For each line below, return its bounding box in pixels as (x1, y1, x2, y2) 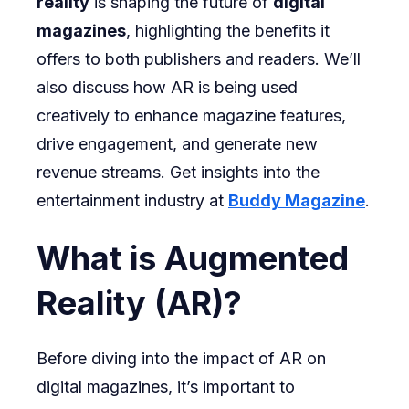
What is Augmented (37, 238, 349, 279)
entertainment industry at (37, 191, 228, 211)
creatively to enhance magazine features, (37, 106, 346, 126)
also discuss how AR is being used (37, 78, 298, 98)
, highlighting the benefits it (126, 21, 330, 41)
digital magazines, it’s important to (37, 377, 295, 397)
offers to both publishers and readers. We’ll (37, 49, 361, 69)
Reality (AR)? (37, 283, 242, 324)
